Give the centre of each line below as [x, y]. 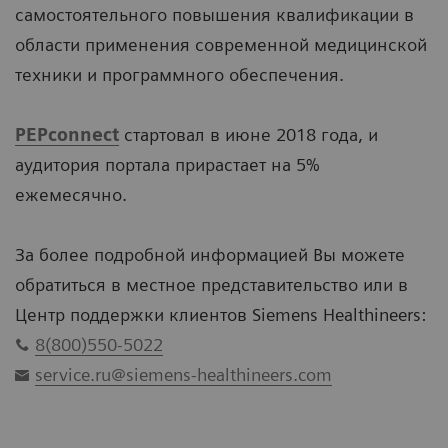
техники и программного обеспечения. [179, 75]
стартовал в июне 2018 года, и [251, 135]
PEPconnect [67, 135]
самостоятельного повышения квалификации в [214, 15]
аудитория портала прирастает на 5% [167, 165]
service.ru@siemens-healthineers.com [183, 375]
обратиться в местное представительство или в [211, 285]
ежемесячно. [71, 195]
